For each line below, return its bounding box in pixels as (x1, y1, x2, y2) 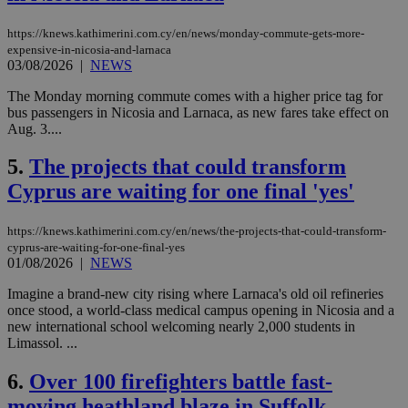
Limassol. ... (7, 335, 77, 352)
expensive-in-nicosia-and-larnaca (7, 42, 171, 56)
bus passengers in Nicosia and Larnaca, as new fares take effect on (7, 104, 389, 120)
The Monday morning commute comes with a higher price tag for (7, 87, 382, 104)
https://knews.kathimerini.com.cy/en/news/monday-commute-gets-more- (7, 25, 364, 40)
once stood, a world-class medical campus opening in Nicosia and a (7, 302, 394, 319)
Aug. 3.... (7, 120, 62, 137)
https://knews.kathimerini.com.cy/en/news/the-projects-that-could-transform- (7, 224, 386, 239)
